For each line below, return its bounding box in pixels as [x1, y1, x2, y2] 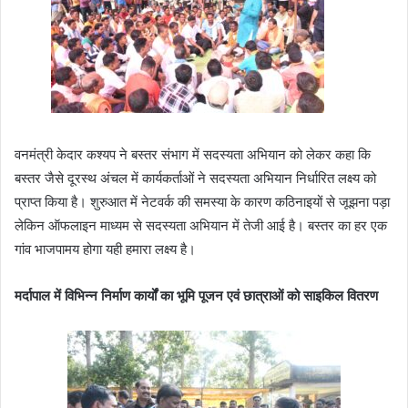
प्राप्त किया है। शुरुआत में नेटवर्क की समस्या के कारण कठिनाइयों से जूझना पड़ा [15, 192, 390, 210]
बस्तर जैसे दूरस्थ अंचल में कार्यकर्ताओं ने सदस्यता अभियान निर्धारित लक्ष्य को [15, 168, 376, 187]
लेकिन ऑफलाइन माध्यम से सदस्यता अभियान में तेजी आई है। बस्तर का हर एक [15, 216, 387, 234]
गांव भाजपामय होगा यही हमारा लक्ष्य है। [15, 240, 196, 258]
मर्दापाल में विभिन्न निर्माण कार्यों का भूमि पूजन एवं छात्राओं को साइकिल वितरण [15, 286, 378, 304]
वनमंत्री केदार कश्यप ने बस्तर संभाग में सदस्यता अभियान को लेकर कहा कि [15, 145, 371, 163]
